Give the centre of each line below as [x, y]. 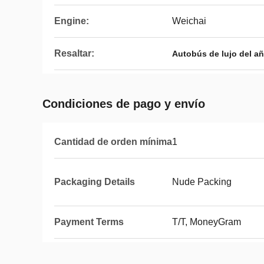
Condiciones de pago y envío [124, 104]
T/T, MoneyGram [207, 222]
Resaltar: [74, 53]
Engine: [72, 21]
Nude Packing [202, 182]
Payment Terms [89, 222]
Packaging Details [95, 182]
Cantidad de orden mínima [113, 142]
